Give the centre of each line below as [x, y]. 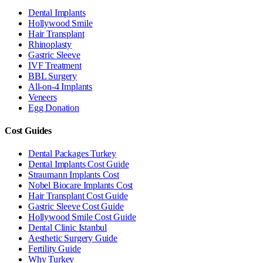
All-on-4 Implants [60, 86]
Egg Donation [54, 107]
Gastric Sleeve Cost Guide [76, 207]
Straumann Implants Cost [74, 175]
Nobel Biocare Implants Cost [81, 186]
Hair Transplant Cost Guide [78, 196]
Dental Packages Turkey [73, 154]
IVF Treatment [55, 65]
